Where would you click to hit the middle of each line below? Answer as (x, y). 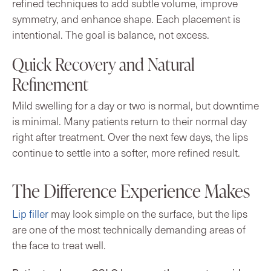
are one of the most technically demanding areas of (129, 229)
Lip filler (30, 213)
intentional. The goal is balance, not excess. (111, 34)
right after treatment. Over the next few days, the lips (130, 136)
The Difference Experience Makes (131, 190)
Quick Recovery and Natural (103, 64)
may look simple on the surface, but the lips (148, 213)
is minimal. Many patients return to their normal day (129, 121)
